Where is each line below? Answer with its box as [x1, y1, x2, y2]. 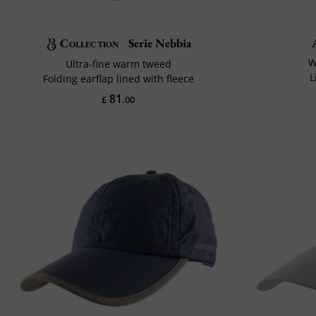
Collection [60, 35, 120, 51]
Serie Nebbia [126, 35, 192, 51]
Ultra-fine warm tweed [65, 56, 171, 71]
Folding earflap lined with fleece [42, 71, 194, 85]
